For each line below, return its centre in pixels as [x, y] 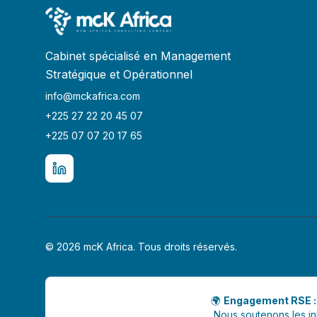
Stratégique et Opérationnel [119, 74]
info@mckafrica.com [93, 96]
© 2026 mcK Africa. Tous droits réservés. [141, 247]
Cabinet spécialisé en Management [138, 56]
